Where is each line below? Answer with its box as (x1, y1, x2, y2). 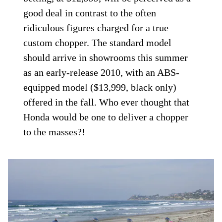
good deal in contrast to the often (23, 7, 157, 19)
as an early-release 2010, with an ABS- (23, 67, 180, 78)
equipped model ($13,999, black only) (23, 82, 177, 93)
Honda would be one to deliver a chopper (23, 111, 189, 123)
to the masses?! (23, 126, 86, 138)
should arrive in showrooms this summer (23, 52, 188, 63)
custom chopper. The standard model (23, 37, 172, 49)
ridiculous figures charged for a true (23, 22, 169, 34)
